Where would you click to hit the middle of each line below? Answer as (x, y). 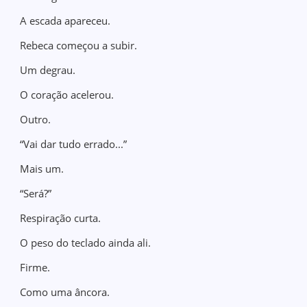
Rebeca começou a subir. (79, 45)
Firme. (35, 267)
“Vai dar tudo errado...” (74, 144)
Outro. (36, 119)
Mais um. (42, 169)
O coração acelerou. (67, 95)
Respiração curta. (61, 218)
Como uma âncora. (65, 292)
